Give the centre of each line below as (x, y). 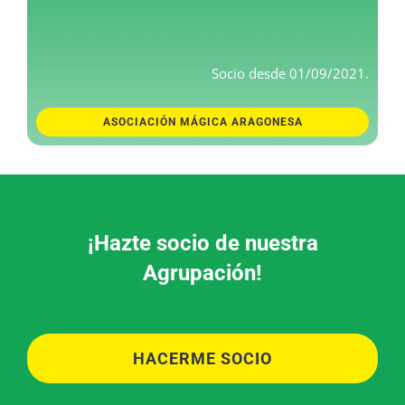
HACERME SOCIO (202, 358)
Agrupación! (202, 273)
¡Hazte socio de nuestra (202, 243)
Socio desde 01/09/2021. (290, 74)
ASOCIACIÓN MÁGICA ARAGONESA (202, 122)
